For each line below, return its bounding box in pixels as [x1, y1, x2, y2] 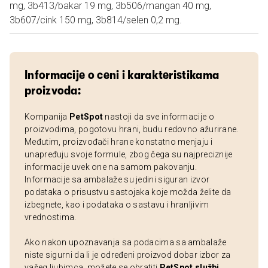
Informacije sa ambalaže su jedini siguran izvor [25, 175, 210, 184]
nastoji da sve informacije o [103, 112, 214, 121]
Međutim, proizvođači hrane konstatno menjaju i [25, 137, 213, 147]
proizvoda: [25, 83, 81, 98]
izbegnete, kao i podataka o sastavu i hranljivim [25, 200, 209, 209]
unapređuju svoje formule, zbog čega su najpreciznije [25, 150, 233, 159]
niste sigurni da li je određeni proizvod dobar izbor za [25, 250, 231, 260]
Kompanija [25, 112, 69, 121]
